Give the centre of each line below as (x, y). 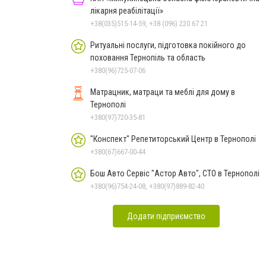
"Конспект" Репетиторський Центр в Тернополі (173, 139)
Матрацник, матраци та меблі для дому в (163, 92)
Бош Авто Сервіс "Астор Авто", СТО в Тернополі (175, 173)
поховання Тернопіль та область (148, 58)
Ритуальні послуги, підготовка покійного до (168, 45)
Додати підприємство (166, 216)
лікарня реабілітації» (127, 11)
